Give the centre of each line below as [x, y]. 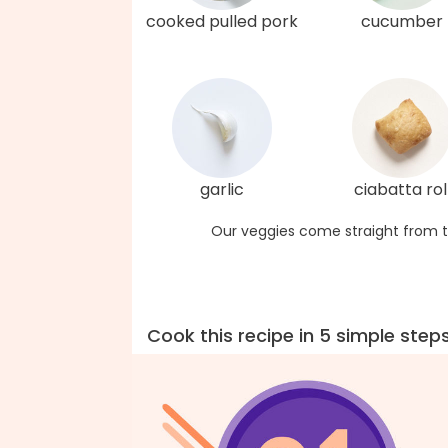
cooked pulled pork [222, 21]
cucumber [402, 21]
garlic [222, 189]
